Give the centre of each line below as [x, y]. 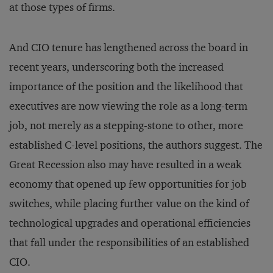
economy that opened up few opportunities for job [128, 184]
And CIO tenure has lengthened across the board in [129, 48]
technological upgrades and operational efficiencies [130, 223]
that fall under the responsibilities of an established [129, 243]
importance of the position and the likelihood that [126, 87]
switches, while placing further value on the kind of [129, 204]
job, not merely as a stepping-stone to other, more [126, 126]
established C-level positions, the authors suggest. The [136, 145]
